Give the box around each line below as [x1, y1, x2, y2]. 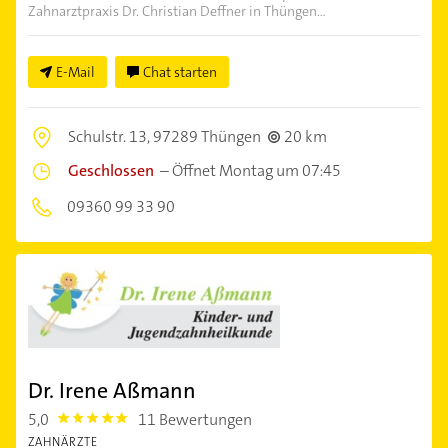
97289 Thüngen [153, 125, 261, 147]
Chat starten [143, 62, 217, 81]
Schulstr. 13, [68, 125, 153, 147]
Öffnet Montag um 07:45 [172, 159, 341, 181]
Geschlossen [68, 159, 154, 181]
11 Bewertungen [138, 409, 253, 431]
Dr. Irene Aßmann [28, 376, 196, 406]
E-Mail [56, 62, 95, 81]
